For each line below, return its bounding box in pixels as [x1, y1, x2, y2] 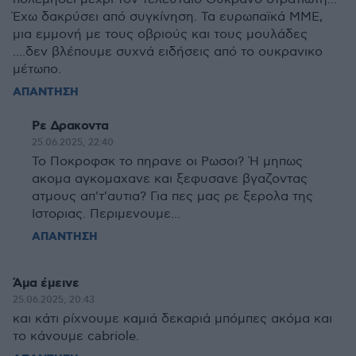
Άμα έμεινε [13, 275, 79, 292]
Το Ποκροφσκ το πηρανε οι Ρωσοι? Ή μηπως [32, 154, 303, 169]
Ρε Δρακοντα [32, 118, 109, 134]
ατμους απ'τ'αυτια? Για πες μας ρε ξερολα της [32, 189, 313, 204]
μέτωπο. [13, 62, 61, 77]
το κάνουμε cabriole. [13, 329, 139, 344]
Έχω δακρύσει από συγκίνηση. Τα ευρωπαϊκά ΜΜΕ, [13, 10, 323, 25]
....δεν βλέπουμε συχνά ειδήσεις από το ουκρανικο [13, 44, 323, 60]
